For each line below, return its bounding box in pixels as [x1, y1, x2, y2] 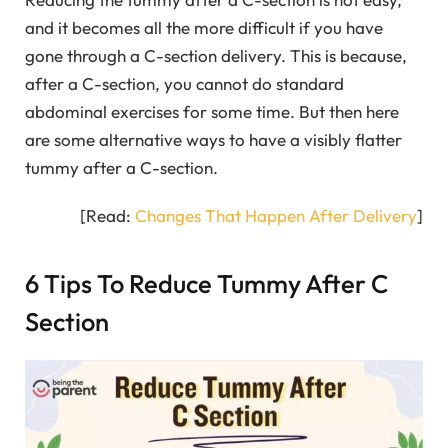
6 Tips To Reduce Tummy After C [25, 266, 388, 300]
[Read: [80, 205, 135, 227]
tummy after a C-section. [25, 156, 218, 178]
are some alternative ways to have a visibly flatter [25, 128, 402, 150]
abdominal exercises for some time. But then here [25, 100, 399, 122]
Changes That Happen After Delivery [135, 205, 417, 227]
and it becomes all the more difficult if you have [25, 16, 383, 38]
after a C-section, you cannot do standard [25, 72, 344, 94]
